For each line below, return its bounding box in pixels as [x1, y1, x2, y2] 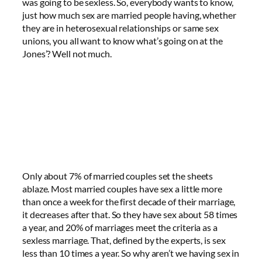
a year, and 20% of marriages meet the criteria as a [22, 222, 218, 233]
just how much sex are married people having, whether [22, 9, 236, 20]
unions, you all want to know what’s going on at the [22, 35, 223, 46]
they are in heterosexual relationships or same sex [22, 22, 219, 33]
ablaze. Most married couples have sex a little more [22, 183, 222, 195]
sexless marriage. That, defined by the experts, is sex [22, 235, 226, 246]
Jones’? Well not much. [22, 47, 112, 59]
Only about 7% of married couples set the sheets [22, 170, 213, 182]
